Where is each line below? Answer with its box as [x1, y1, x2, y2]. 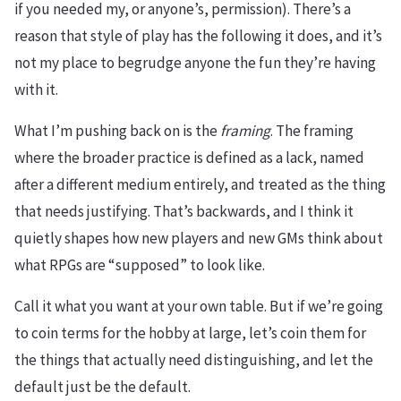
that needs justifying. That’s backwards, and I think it [14, 200, 354, 221]
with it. [14, 79, 58, 99]
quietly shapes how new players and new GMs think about [14, 227, 383, 248]
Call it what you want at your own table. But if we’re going [14, 295, 383, 316]
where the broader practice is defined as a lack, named [14, 147, 364, 167]
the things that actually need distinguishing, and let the [14, 349, 373, 370]
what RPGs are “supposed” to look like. [14, 254, 265, 275]
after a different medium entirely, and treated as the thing [14, 174, 386, 194]
